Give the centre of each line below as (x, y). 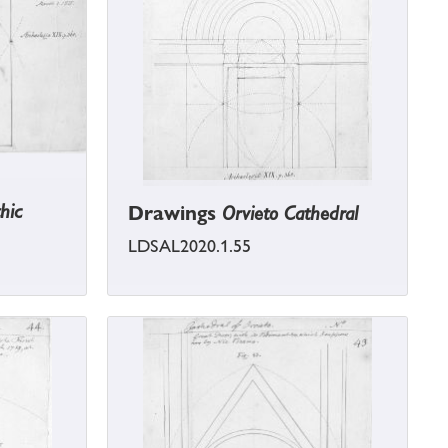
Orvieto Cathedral (290, 213)
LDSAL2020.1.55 (189, 246)
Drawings (175, 213)
